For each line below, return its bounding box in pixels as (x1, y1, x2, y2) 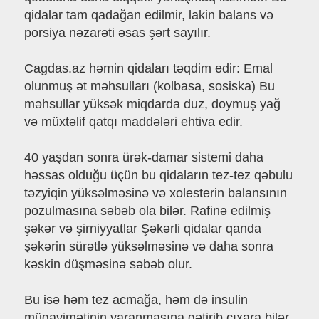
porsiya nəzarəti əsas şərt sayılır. (23, 26, 211, 41)
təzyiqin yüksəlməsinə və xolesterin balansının (23, 186, 287, 201)
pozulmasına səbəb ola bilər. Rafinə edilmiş (23, 204, 271, 219)
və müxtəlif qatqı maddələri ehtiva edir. (23, 115, 243, 130)
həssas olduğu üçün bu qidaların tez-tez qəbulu (23, 168, 293, 183)
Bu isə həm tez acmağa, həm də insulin (23, 293, 248, 308)
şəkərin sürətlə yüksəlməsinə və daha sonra (23, 239, 273, 254)
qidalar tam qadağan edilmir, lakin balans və (23, 8, 273, 23)
